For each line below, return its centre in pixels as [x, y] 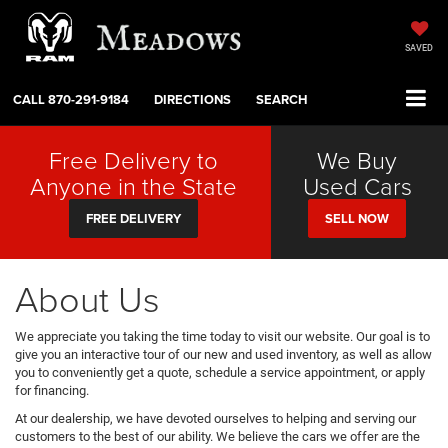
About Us [87, 298]
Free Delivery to [133, 160]
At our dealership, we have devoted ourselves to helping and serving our [215, 419]
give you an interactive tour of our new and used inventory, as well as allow [223, 355]
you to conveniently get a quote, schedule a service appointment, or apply [220, 373]
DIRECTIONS [192, 100]
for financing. [52, 391]
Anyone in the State [133, 186]
